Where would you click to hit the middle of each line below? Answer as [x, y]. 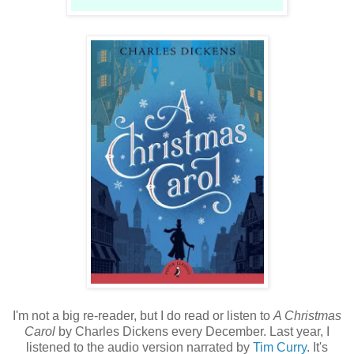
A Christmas [307, 315]
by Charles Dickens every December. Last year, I [192, 331]
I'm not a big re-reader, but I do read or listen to [143, 315]
